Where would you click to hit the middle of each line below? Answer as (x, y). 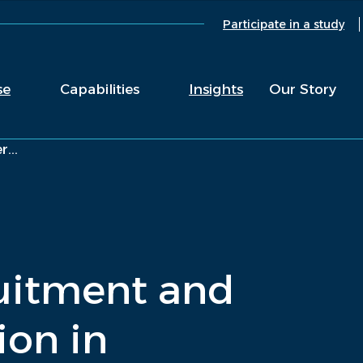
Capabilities (100, 89)
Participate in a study (284, 24)
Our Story (303, 89)
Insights (216, 89)
